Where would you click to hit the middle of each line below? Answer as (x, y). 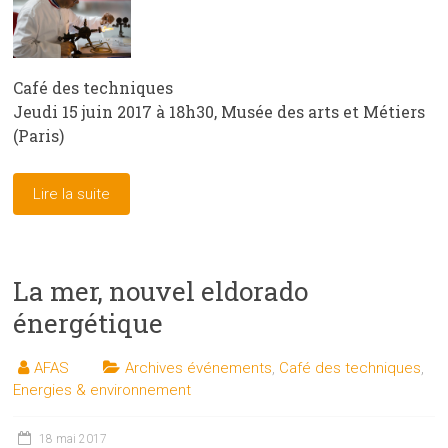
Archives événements (199, 367)
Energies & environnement (102, 389)
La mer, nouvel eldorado (161, 290)
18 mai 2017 (73, 438)
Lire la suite (72, 193)
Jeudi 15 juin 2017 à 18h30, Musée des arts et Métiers (219, 111)
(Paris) (39, 135)
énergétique (88, 322)
